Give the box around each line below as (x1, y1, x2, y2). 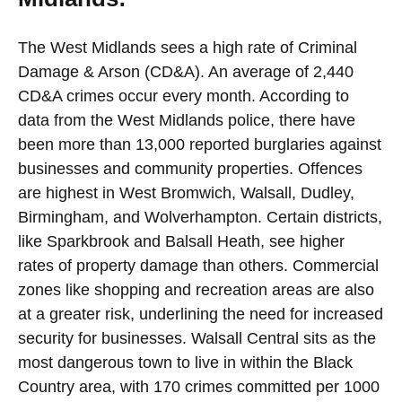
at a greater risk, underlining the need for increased (18, 305, 383, 324)
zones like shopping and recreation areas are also (18, 281, 374, 300)
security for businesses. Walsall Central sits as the (18, 329, 376, 348)
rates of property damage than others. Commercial (18, 257, 379, 275)
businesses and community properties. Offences (18, 160, 363, 179)
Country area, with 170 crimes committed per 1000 (18, 378, 380, 397)
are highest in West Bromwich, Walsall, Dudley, (18, 184, 354, 203)
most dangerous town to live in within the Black (18, 354, 353, 372)
